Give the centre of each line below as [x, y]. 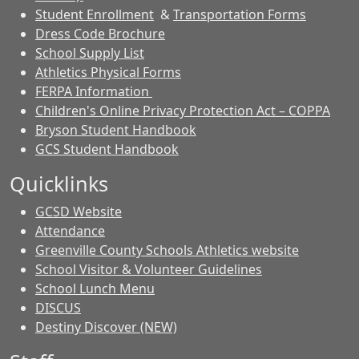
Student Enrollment [95, 14]
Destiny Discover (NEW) [106, 327]
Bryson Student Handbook [116, 130]
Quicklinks [59, 184]
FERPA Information [94, 91]
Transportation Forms [240, 14]
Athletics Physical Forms [108, 72]
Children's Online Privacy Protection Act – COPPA [183, 111]
